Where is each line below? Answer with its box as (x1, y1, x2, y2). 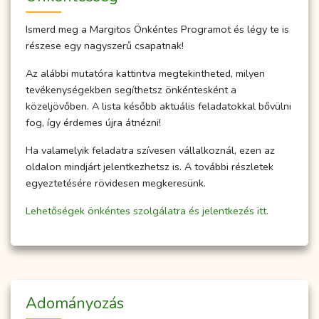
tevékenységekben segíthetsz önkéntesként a (26, 83, 236, 98)
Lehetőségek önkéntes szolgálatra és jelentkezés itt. (26, 204, 268, 219)
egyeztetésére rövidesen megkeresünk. (26, 176, 206, 191)
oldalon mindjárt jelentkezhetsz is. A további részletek (26, 159, 273, 174)
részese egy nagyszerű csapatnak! (26, 38, 184, 53)
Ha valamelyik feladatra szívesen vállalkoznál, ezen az (26, 143, 275, 158)
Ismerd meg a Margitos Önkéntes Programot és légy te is (26, 22, 289, 37)
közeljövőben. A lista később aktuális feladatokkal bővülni (26, 99, 291, 114)
